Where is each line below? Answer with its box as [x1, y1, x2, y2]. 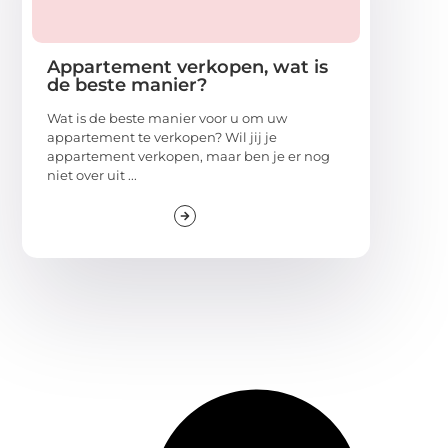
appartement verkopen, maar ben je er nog [47, 148, 330, 165]
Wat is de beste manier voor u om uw [47, 110, 287, 127]
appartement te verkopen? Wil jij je [47, 129, 277, 146]
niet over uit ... [47, 167, 137, 184]
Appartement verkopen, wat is [47, 56, 328, 79]
